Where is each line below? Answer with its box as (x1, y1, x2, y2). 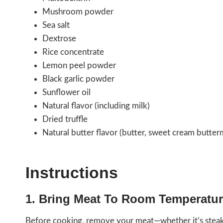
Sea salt (42, 20, 70, 29)
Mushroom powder (42, 7, 113, 16)
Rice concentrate (42, 47, 104, 56)
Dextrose (42, 34, 76, 43)
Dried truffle (42, 114, 88, 123)
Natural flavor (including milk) (42, 101, 150, 110)
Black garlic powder (42, 74, 114, 83)
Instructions (25, 163, 118, 182)
